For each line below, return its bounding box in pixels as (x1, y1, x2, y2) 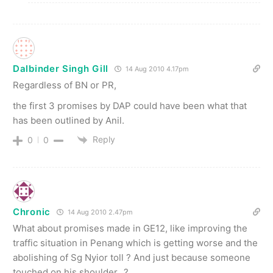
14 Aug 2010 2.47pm (65, 208, 133, 217)
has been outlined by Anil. (13, 115, 124, 127)
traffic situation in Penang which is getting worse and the (13, 237, 258, 249)
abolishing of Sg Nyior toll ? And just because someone (13, 252, 250, 264)
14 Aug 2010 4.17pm (124, 65, 189, 74)
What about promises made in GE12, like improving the (13, 222, 247, 235)
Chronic (13, 206, 51, 218)
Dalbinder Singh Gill (13, 63, 108, 75)
